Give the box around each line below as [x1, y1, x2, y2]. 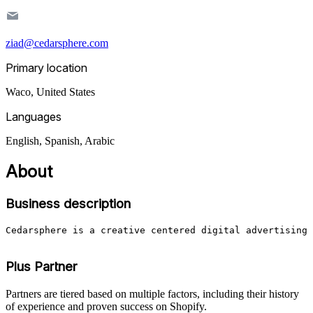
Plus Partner [6, 259, 78, 275]
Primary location [6, 60, 87, 75]
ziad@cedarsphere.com [6, 36, 108, 49]
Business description [6, 195, 131, 212]
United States [36, 85, 95, 98]
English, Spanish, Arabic [6, 134, 115, 147]
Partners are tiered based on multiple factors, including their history [6, 287, 299, 300]
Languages [6, 109, 61, 124]
